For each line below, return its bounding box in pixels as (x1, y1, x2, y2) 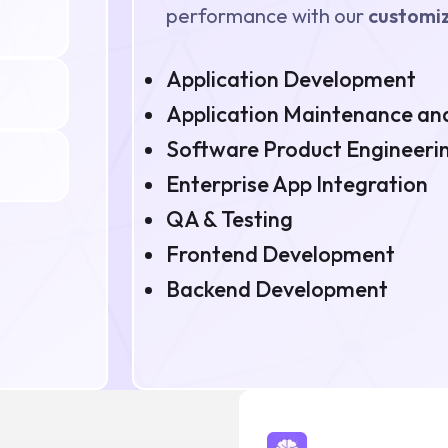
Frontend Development (165, 239, 395, 268)
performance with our (165, 3, 364, 28)
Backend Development (165, 274, 388, 303)
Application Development (165, 64, 416, 93)
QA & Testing (165, 204, 293, 233)
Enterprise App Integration (165, 169, 428, 198)
